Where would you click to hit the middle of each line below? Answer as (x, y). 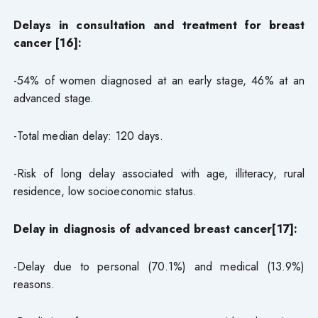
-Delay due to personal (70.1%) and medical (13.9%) (159, 266)
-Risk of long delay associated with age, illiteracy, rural (159, 173)
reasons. (34, 284)
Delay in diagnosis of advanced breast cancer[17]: (155, 228)
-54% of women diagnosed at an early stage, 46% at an (159, 80)
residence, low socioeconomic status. (105, 191)
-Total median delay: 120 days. (88, 135)
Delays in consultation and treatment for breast (159, 24)
